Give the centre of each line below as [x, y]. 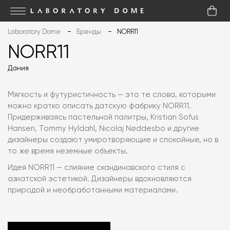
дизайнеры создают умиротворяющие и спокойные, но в [113, 140]
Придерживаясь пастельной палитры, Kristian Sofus [103, 117]
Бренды [89, 32]
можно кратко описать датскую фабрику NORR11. [99, 106]
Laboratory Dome [34, 32]
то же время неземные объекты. [68, 151]
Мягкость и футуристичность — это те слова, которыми [112, 95]
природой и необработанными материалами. [93, 190]
